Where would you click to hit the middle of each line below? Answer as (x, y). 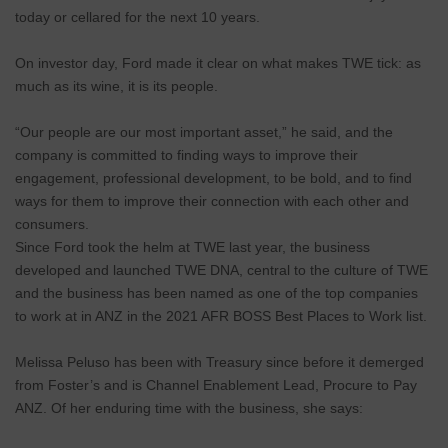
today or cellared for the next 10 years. (139, 17)
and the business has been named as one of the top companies (216, 293)
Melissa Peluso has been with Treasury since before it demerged (219, 362)
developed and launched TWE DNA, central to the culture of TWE (221, 270)
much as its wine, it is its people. (116, 86)
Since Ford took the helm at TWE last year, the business (192, 247)
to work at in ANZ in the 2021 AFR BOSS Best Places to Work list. (223, 316)
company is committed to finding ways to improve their (186, 155)
